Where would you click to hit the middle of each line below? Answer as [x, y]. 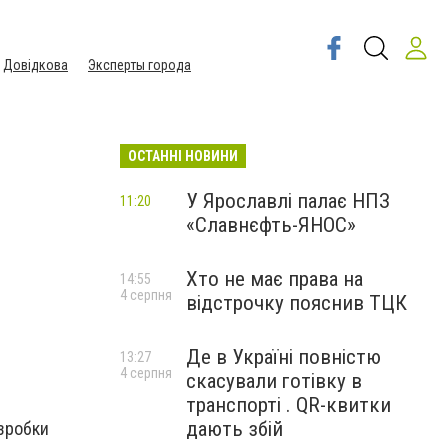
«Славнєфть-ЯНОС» [271, 225]
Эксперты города [139, 65]
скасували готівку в [274, 381]
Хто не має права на [274, 279]
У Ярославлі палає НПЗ [288, 201]
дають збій [234, 429]
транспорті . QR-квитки [288, 405]
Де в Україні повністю [283, 357]
